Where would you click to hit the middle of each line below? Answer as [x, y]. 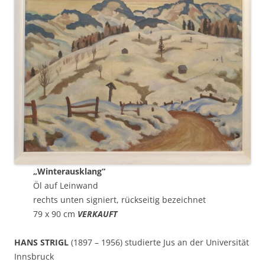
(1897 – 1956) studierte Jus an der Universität [159, 242]
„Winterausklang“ [69, 171]
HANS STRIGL [41, 242]
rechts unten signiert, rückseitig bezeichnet [119, 199]
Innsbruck [34, 256]
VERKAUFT [97, 214]
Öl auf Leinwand [66, 185]
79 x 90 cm [55, 214]
